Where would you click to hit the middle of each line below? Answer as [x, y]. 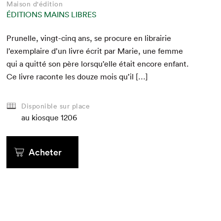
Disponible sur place [56, 106]
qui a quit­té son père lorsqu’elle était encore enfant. [98, 63]
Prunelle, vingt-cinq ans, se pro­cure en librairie [89, 38]
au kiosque [40, 118]
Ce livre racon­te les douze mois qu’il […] [77, 76]
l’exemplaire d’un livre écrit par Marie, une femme [95, 51]
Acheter [45, 152]
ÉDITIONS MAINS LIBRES [52, 14]
